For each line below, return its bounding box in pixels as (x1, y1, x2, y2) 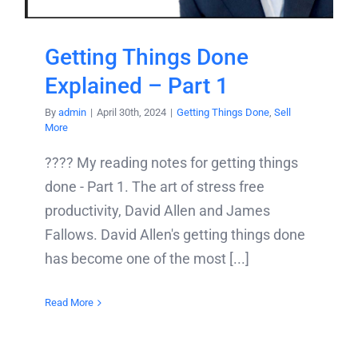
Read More (45, 296, 93, 309)
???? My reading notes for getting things (45, 154, 298, 172)
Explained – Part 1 (45, 73, 229, 100)
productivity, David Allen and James (45, 202, 270, 220)
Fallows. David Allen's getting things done (45, 226, 305, 244)
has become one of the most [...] (45, 250, 249, 268)
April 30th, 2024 (97, 106, 166, 119)
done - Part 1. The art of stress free (45, 178, 265, 196)
